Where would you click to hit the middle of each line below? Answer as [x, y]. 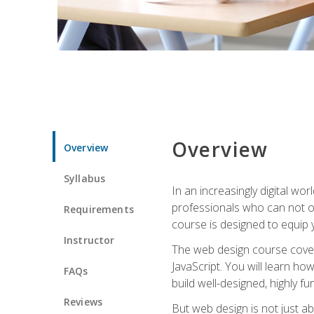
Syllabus [85, 178]
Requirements [99, 209]
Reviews [83, 301]
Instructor [89, 240]
